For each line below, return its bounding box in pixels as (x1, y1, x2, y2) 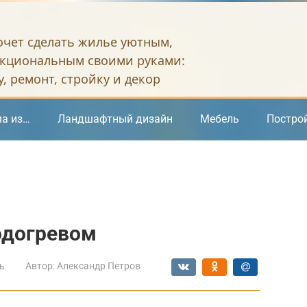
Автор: (25, 260, 55, 271)
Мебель (200, 112, 239, 125)
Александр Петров (57, 260, 140, 271)
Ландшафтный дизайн (58, 112, 173, 125)
